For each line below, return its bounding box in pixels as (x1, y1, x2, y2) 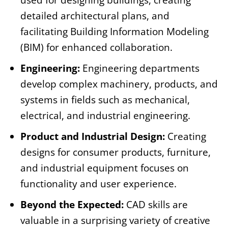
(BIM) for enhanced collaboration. (20, 41, 173, 54)
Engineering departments (82, 62, 199, 75)
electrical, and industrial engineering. (20, 109, 190, 123)
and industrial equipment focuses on (20, 161, 189, 175)
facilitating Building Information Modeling (20, 25, 209, 39)
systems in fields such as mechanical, (20, 93, 190, 107)
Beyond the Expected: (20, 198, 126, 212)
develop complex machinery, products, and (20, 77, 218, 91)
